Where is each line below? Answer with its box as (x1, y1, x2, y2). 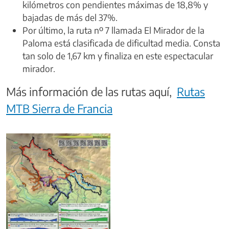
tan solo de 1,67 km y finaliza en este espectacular (22, 50, 213, 61)
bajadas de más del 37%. (22, 11, 118, 23)
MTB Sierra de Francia (6, 101, 112, 116)
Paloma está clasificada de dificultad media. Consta (22, 37, 220, 49)
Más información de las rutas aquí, (6, 84, 177, 99)
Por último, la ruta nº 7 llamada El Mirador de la (22, 24, 204, 36)
